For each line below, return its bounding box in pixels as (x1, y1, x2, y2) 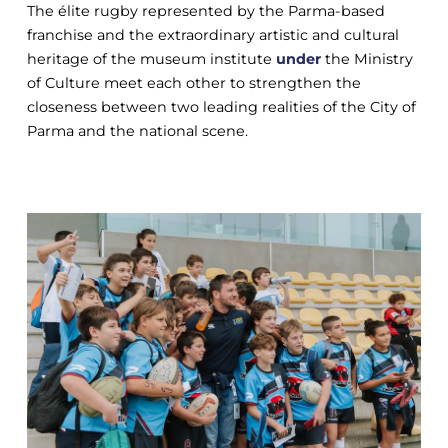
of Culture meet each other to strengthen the (26, 73, 361, 92)
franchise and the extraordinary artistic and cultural (26, 25, 399, 44)
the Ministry (320, 49, 413, 68)
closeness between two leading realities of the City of (26, 97, 416, 116)
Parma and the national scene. (26, 121, 248, 140)
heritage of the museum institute (26, 49, 276, 68)
